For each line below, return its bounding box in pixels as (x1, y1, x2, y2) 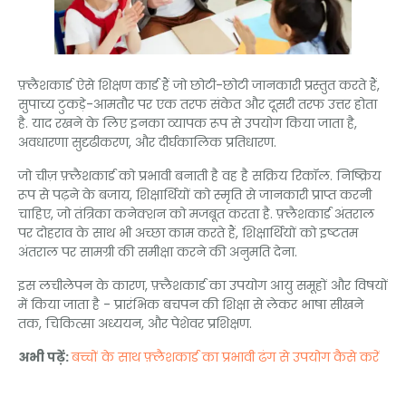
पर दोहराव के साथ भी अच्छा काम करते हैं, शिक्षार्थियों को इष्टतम (18, 223, 358, 242)
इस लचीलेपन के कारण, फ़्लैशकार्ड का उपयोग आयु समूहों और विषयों (18, 275, 388, 295)
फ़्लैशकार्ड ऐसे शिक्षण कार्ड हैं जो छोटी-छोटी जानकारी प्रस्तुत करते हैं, (18, 75, 380, 94)
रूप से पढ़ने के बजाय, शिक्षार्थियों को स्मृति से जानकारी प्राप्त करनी (18, 185, 372, 204)
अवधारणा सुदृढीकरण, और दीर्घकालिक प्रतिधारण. (18, 132, 276, 151)
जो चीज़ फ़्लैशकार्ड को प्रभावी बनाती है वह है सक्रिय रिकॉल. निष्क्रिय (18, 166, 381, 185)
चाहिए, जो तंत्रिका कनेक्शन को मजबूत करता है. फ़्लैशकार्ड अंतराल (18, 204, 374, 223)
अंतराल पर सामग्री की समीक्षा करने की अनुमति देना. (18, 242, 297, 261)
